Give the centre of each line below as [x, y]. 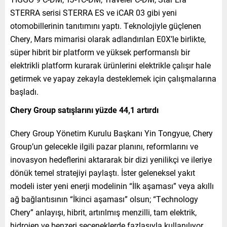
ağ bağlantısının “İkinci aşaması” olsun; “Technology [104, 199]
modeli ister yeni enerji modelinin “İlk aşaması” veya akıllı [112, 186]
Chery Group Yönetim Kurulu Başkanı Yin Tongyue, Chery [111, 133]
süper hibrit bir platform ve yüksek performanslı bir [100, 52]
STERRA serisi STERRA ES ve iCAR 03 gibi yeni [93, 13]
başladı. [24, 92]
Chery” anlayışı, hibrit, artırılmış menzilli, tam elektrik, [103, 212]
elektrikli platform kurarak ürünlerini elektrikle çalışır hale [110, 65]
